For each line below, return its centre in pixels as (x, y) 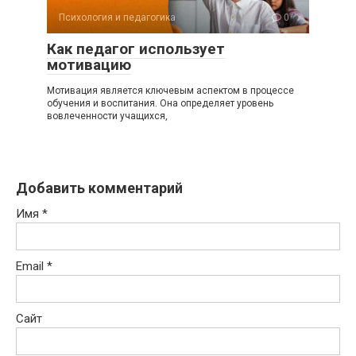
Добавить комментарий (99, 188)
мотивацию (89, 65)
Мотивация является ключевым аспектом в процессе (170, 91)
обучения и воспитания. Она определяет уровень (160, 103)
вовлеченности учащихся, (107, 116)
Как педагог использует (136, 49)
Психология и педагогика (117, 17)
